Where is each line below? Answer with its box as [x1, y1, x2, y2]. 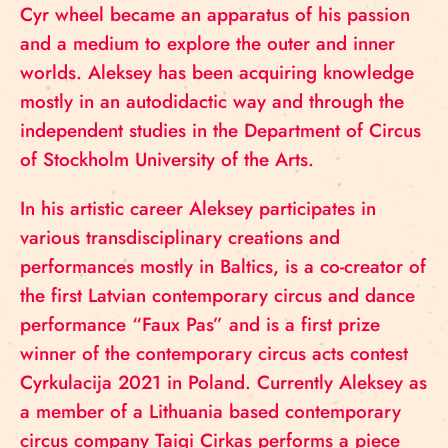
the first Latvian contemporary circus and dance [20, 282, 415, 309]
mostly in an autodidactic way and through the [20, 88, 404, 115]
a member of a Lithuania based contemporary [20, 398, 401, 425]
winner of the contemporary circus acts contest [20, 340, 408, 367]
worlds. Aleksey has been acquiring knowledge [20, 59, 414, 86]
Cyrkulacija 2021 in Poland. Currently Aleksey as [20, 369, 427, 396]
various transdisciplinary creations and [20, 224, 340, 251]
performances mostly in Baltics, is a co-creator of [20, 253, 426, 280]
